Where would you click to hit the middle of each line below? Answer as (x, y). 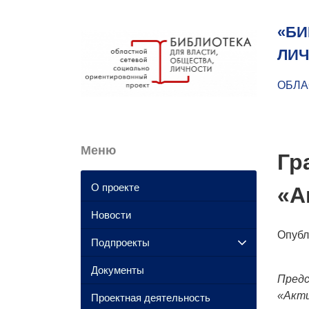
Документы (118, 270)
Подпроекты (120, 242)
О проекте (115, 187)
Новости (111, 215)
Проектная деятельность (151, 297)
